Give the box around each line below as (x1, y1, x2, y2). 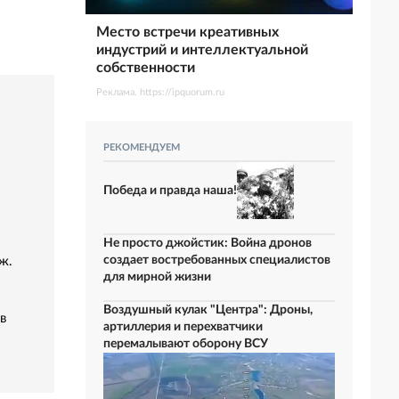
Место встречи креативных (96, 25, 279, 39)
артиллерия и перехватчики (103, 321, 263, 333)
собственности (96, 61, 195, 75)
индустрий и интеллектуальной (96, 43, 308, 57)
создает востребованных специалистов (103, 254, 330, 266)
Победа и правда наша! (103, 183, 237, 197)
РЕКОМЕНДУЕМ (103, 142, 180, 152)
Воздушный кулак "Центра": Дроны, (103, 304, 313, 316)
